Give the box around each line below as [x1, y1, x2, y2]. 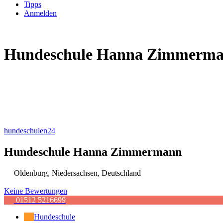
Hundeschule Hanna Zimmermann [4, 145, 182, 158]
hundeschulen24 [4, 126, 55, 135]
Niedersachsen [52, 168, 98, 177]
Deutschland [102, 168, 141, 177]
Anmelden [24, 9, 57, 17]
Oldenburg [14, 168, 48, 177]
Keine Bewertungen [4, 186, 67, 195]
